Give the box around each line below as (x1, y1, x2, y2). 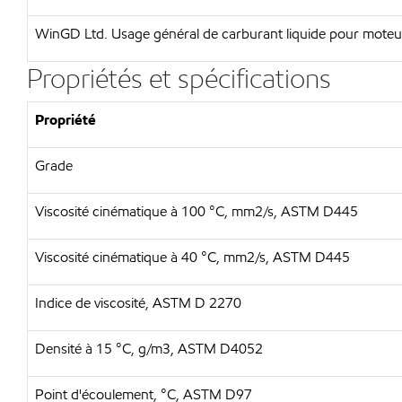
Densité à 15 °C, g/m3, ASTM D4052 (35, 339, 263, 358)
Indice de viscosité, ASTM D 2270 (35, 293, 241, 312)
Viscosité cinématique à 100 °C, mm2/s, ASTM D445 (35, 202, 358, 221)
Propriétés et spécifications (27, 61, 331, 95)
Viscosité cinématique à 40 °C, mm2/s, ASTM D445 (35, 248, 350, 267)
